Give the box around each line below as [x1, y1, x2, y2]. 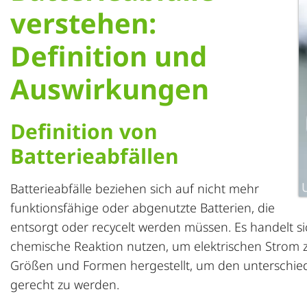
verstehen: [10, 4, 156, 42]
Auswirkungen [10, 70, 209, 108]
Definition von [10, 117, 158, 145]
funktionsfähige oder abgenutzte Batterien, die [10, 199, 275, 216]
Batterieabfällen [10, 142, 179, 170]
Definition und [10, 37, 207, 75]
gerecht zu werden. [10, 276, 119, 293]
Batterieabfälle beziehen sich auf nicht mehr [10, 180, 259, 197]
